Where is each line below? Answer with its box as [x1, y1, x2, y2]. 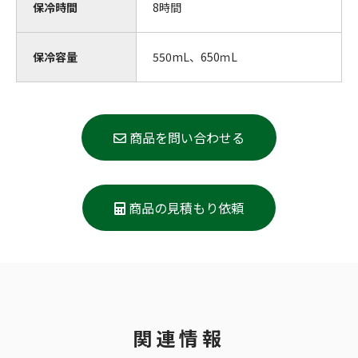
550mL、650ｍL [153, 49, 237, 65]
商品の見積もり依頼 [129, 198, 244, 217]
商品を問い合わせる [129, 128, 245, 147]
